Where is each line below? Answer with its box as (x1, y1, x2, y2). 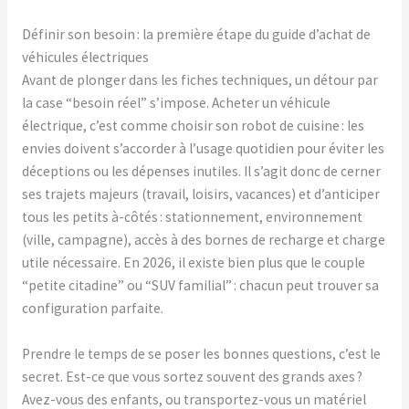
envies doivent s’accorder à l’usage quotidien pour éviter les (21, 140, 384, 158)
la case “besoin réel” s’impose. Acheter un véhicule (21, 94, 330, 112)
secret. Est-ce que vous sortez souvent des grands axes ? (21, 367, 362, 385)
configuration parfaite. (21, 299, 163, 318)
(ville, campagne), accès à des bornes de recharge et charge (21, 231, 385, 249)
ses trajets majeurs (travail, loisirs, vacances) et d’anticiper (21, 185, 380, 204)
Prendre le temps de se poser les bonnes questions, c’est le (21, 344, 381, 362)
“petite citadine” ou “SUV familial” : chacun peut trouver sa (21, 277, 379, 295)
